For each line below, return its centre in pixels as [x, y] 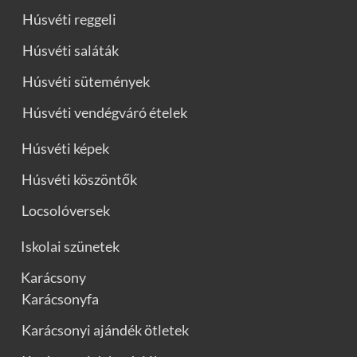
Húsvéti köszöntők [79, 179]
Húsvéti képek [65, 148]
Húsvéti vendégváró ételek [105, 112]
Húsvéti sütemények [86, 81]
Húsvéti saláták [71, 50]
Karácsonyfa [60, 298]
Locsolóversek [66, 210]
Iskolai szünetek [70, 246]
